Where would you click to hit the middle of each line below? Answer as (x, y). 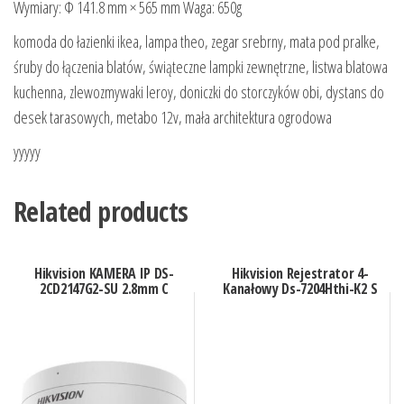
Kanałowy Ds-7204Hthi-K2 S (300, 289)
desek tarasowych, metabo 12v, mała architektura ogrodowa (173, 118)
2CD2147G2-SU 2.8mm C (104, 289)
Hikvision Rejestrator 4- (300, 274)
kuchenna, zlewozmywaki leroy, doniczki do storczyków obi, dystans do (199, 92)
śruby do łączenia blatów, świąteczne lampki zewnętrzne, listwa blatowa (201, 67)
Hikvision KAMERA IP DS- (104, 274)
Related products (101, 212)
